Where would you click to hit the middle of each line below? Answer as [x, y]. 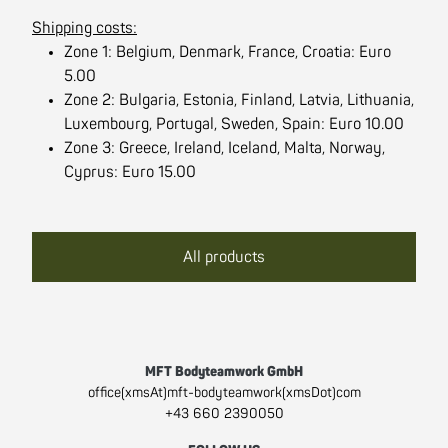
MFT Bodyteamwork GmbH [224, 372]
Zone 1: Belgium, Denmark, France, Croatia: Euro [227, 52]
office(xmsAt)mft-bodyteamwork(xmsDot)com [224, 393]
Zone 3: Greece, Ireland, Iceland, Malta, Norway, [224, 148]
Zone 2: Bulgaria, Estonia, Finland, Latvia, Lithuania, [239, 100]
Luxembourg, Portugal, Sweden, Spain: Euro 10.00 [234, 124]
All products [224, 257]
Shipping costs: [84, 28]
